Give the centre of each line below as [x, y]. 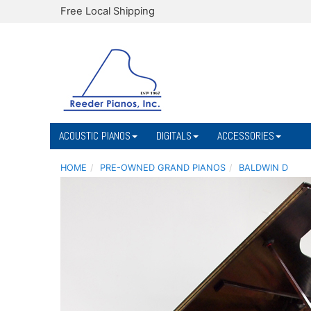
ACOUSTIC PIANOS [95, 136]
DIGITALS [174, 136]
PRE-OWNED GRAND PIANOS [163, 168]
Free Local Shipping [108, 11]
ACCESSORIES [246, 136]
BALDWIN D [263, 168]
